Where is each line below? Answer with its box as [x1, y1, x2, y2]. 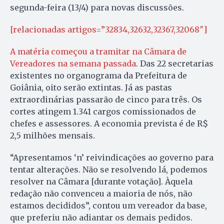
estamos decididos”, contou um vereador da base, [10, 200, 207, 211]
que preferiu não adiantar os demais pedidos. [10, 212, 192, 223]
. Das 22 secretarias [136, 58, 213, 69]
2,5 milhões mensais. [10, 130, 95, 141]
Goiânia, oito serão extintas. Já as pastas [10, 82, 172, 93]
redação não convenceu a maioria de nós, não [10, 188, 192, 199]
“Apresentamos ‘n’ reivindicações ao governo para [10, 152, 213, 163]
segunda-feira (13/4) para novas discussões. [10, 2, 184, 13]
